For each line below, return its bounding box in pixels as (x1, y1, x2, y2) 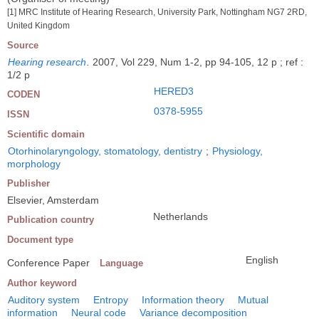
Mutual (238, 293, 268, 305)
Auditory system (8, 293, 80, 305)
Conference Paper (7, 256, 90, 268)
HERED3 (154, 85, 194, 97)
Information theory (142, 293, 224, 305)
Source (7, 39, 38, 51)
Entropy (93, 293, 128, 305)
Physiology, (212, 145, 263, 157)
